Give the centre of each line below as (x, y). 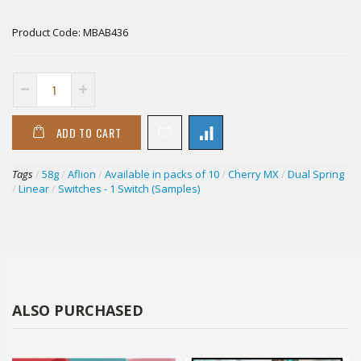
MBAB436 (106, 33)
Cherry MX (253, 174)
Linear (34, 189)
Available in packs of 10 (162, 174)
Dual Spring (316, 174)
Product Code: (48, 33)
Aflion (82, 174)
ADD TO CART (89, 133)
